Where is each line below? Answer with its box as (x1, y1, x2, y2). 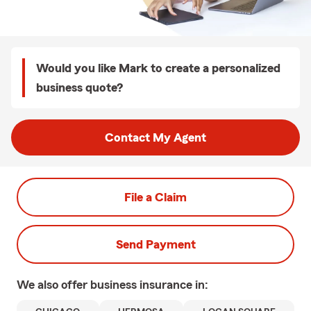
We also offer (17, 278, 90, 291)
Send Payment (115, 238, 196, 251)
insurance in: (140, 278, 208, 291)
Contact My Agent (105, 131, 206, 144)
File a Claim (124, 191, 187, 203)
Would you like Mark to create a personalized (36, 62, 280, 74)
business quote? (36, 81, 123, 94)
